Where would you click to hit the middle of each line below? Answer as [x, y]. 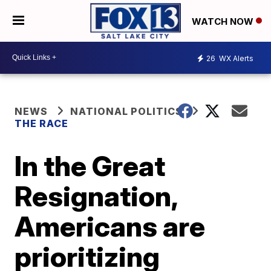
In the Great [90, 165]
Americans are [110, 226]
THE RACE [43, 123]
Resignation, [96, 196]
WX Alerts [235, 59]
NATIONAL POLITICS [127, 111]
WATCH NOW [224, 21]
